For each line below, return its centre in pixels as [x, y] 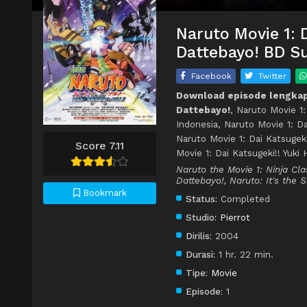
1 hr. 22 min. [244, 255]
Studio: [201, 218]
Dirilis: [199, 236]
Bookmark [103, 193]
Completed [244, 199]
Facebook [211, 76]
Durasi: [200, 255]
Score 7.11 [100, 145]
